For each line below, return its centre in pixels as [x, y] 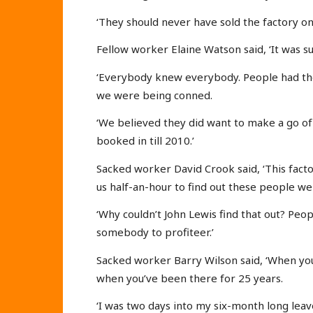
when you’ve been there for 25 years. [190, 278]
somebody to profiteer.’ [155, 232]
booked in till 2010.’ [145, 141]
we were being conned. [154, 95]
